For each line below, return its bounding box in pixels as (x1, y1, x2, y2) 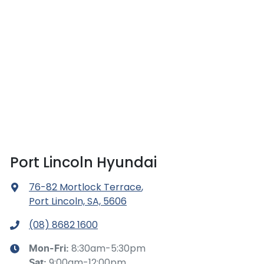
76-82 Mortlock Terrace (29, 180, 141, 194)
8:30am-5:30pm (71, 242, 146, 256)
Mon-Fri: (29, 244, 71, 254)
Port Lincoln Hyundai (10, 153, 157, 173)
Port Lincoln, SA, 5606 (29, 194, 127, 209)
